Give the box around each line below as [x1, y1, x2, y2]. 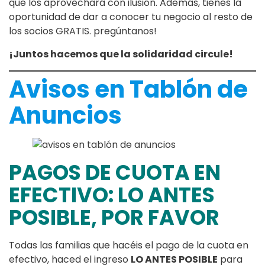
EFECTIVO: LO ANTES [9, 180, 215, 210]
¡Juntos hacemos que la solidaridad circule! [9, 47, 233, 62]
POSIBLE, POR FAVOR [9, 203, 219, 232]
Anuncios [9, 99, 122, 132]
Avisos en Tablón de [9, 73, 248, 106]
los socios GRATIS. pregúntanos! [9, 24, 157, 38]
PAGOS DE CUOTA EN [9, 158, 221, 188]
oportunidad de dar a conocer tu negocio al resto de [9, 10, 253, 24]
